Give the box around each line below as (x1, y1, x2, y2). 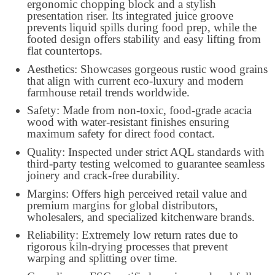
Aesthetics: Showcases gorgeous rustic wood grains (27, 62, 268, 76)
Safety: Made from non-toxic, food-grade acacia (27, 104, 252, 117)
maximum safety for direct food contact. (27, 127, 215, 141)
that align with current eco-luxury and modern (27, 74, 244, 87)
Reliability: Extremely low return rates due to (27, 228, 238, 242)
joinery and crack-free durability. (27, 168, 180, 182)
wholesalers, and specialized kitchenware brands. (27, 210, 255, 223)
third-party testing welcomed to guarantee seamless (27, 157, 265, 170)
